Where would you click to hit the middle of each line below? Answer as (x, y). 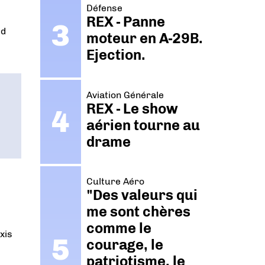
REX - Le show (132, 108)
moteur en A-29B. (145, 38)
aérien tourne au (143, 125)
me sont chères (139, 212)
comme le (119, 228)
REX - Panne (126, 22)
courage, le (125, 245)
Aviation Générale (125, 95)
